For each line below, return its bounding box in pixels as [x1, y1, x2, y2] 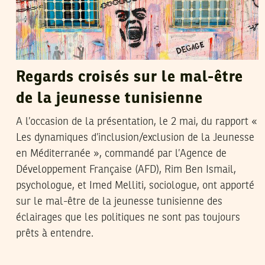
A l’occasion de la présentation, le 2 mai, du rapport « [16, 116, 257, 127]
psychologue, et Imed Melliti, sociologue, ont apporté [16, 180, 254, 191]
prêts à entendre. [16, 228, 93, 239]
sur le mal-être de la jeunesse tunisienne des [16, 196, 222, 207]
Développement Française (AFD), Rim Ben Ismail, [16, 164, 236, 175]
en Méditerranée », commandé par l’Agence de [16, 148, 227, 159]
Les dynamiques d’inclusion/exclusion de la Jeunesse [16, 132, 254, 143]
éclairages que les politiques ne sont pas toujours [16, 212, 240, 223]
